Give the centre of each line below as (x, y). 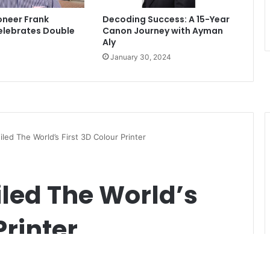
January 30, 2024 (140, 57)
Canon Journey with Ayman (162, 31)
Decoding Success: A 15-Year (166, 20)
